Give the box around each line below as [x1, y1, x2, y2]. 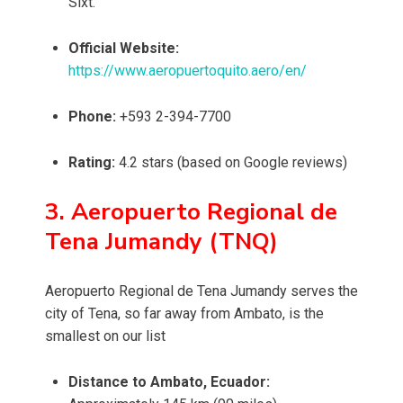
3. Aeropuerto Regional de [45, 196, 337, 228]
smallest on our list [45, 327, 166, 345]
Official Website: [68, 40, 179, 58]
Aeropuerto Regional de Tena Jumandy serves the [45, 282, 358, 300]
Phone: [68, 108, 116, 126]
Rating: [68, 154, 115, 172]
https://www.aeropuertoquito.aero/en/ [68, 62, 307, 80]
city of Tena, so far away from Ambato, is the [45, 305, 324, 323]
